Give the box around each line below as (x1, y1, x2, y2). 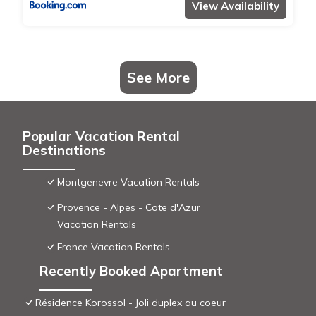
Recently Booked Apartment (39, 262, 223, 279)
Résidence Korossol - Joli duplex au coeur (35, 296, 226, 309)
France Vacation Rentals (56, 240, 170, 253)
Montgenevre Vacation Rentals (56, 175, 200, 188)
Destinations (23, 141, 106, 159)
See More (126, 68, 190, 86)
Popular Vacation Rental (23, 127, 180, 145)
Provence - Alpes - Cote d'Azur (56, 200, 200, 214)
